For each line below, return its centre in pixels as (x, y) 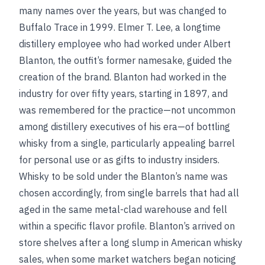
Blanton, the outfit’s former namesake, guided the (125, 60)
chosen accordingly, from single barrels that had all (129, 193)
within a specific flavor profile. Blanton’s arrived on (127, 226)
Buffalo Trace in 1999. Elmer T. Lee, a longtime (120, 27)
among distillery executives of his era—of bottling (125, 127)
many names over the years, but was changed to (123, 11)
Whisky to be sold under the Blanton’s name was (123, 176)
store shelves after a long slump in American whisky (131, 243)
